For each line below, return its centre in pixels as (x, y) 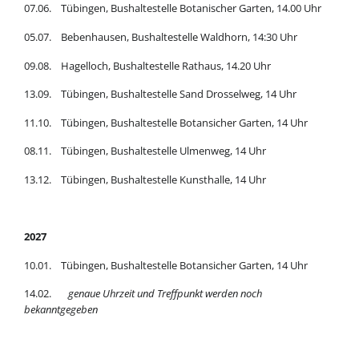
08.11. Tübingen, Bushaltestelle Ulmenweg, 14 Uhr (145, 151)
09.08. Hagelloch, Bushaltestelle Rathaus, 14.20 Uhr (147, 65)
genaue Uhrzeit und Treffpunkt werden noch (165, 294)
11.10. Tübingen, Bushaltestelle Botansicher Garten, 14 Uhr (165, 122)
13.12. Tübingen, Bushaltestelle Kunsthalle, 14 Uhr (145, 179)
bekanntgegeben (61, 310)
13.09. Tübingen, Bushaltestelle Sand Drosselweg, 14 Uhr (160, 94)
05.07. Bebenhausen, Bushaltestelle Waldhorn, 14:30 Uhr (160, 36)
